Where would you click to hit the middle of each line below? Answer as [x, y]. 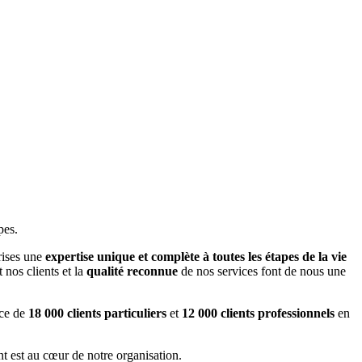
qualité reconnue [132, 271]
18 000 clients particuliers [97, 314]
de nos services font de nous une [262, 271]
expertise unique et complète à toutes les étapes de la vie [196, 257]
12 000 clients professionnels [258, 314]
